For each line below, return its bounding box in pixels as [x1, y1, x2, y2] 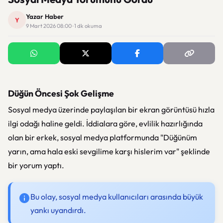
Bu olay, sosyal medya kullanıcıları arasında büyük [30, 192, 203, 202]
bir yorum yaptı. [8, 160, 64, 170]
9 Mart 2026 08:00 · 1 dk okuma [26, 22, 102, 29]
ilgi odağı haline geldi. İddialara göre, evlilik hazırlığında [8, 118, 203, 128]
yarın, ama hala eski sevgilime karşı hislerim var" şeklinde [8, 146, 210, 156]
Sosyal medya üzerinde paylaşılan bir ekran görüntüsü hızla [8, 105, 215, 114]
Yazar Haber [26, 12, 64, 20]
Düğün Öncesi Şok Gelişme [8, 88, 114, 99]
